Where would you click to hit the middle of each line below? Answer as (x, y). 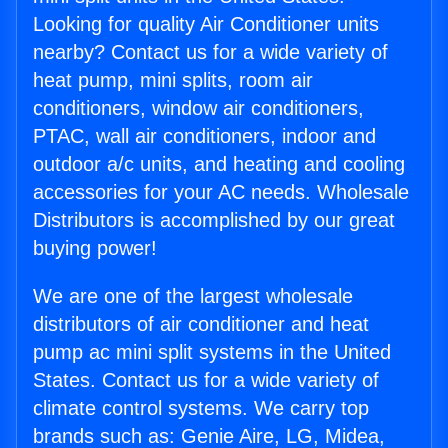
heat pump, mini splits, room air (173, 80)
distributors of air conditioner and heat (201, 324)
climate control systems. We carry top (201, 408)
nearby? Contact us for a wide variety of (210, 52)
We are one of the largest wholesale (193, 296)
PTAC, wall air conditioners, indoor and (204, 136)
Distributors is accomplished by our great (214, 220)
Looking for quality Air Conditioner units (206, 24)
